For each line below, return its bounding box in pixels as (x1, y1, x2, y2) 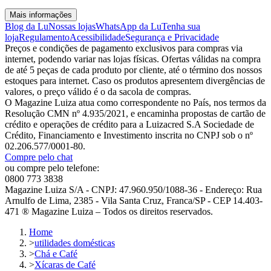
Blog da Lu (5, 21, 48, 32)
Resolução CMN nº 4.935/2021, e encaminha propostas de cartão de (5, 108, 266, 119)
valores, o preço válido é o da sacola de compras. (5, 87, 191, 97)
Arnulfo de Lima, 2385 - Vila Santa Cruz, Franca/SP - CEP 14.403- (5, 195, 263, 206)
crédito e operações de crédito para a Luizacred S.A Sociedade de (5, 119, 254, 130)
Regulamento (19, 32, 70, 43)
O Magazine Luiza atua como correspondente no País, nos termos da (5, 97, 266, 108)
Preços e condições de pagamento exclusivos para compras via (5, 43, 243, 54)
